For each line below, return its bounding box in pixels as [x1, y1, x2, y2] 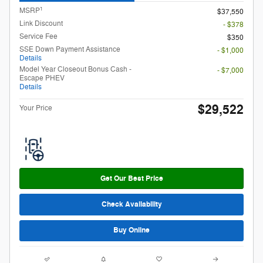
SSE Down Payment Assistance [19, 45, 120, 55]
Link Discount [19, 19, 63, 29]
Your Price [19, 103, 52, 113]
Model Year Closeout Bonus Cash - [19, 65, 131, 75]
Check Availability [101, 200, 162, 210]
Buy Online [113, 225, 150, 235]
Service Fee [19, 32, 58, 42]
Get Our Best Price [100, 173, 163, 183]
